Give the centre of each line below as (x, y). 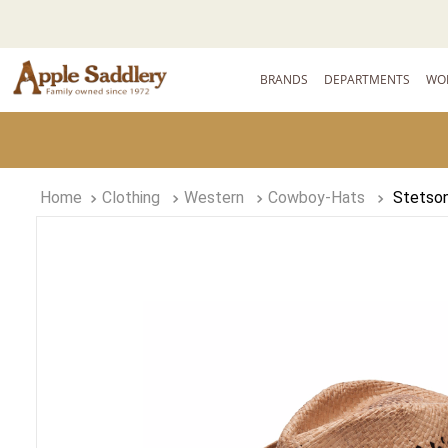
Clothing (131, 198)
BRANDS (284, 79)
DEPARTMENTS (367, 79)
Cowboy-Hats (316, 198)
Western (214, 198)
